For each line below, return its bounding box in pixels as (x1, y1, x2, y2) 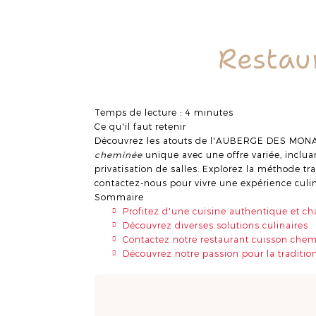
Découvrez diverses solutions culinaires (123, 219, 309, 230)
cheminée (95, 149, 143, 159)
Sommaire (95, 191, 145, 202)
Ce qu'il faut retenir (95, 121, 187, 131)
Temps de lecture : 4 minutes (95, 107, 234, 117)
